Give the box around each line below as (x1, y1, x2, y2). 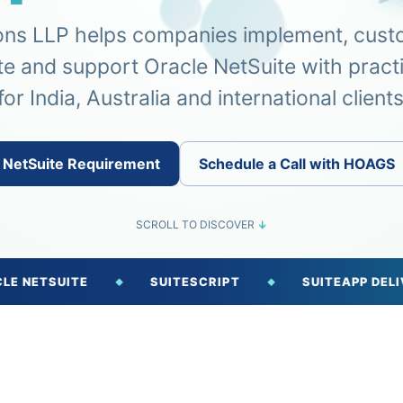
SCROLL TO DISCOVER (136, 218, 257, 231)
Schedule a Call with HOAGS (199, 155, 396, 173)
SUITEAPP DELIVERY (243, 274, 380, 289)
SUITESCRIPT (91, 274, 182, 289)
